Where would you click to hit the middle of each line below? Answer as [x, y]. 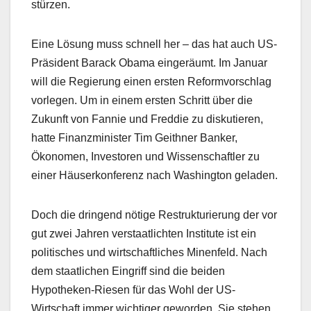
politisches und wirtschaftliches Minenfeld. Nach [149, 253]
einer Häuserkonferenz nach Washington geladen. [154, 176]
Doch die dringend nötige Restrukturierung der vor [154, 215]
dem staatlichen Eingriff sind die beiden [128, 271]
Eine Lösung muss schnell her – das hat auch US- [154, 44]
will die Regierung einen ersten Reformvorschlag [151, 82]
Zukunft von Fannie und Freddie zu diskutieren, [147, 119]
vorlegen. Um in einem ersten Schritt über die [142, 101]
